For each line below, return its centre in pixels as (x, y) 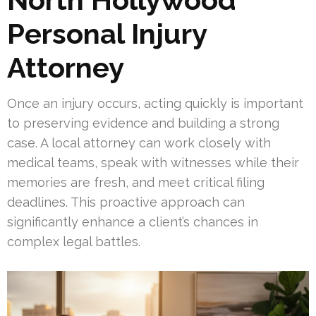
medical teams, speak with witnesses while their (153, 162)
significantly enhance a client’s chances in (133, 221)
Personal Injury (107, 33)
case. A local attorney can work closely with (139, 142)
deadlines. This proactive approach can (126, 202)
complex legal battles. (74, 241)
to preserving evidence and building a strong (143, 123)
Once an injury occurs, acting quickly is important (155, 103)
